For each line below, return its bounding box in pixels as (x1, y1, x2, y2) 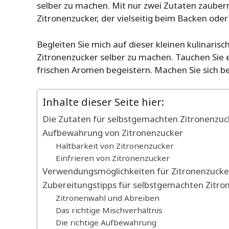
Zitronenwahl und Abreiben (55, 193, 159, 203)
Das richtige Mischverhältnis (55, 205, 163, 216)
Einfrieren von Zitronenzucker (55, 153, 170, 164)
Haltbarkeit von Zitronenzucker (55, 141, 174, 151)
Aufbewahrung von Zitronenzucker (42, 127, 183, 139)
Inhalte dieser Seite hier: (42, 95, 164, 109)
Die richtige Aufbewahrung (55, 217, 156, 228)
